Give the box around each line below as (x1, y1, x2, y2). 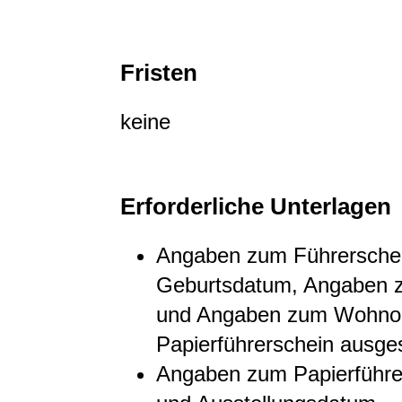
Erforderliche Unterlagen (120, 193, 391, 219)
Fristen (120, 59, 197, 85)
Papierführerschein (156, 331, 334, 356)
